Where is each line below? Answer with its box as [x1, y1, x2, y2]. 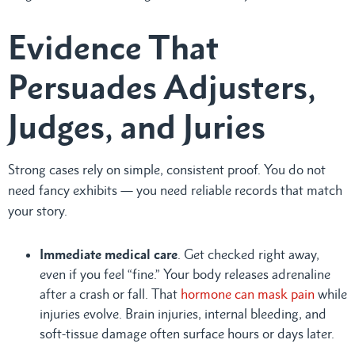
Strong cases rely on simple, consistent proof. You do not [8, 161, 326, 177]
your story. [8, 202, 67, 219]
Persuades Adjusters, [8, 66, 316, 107]
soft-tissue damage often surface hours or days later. [40, 325, 334, 342]
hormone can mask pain [181, 285, 315, 302]
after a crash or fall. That [40, 285, 181, 302]
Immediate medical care [40, 246, 177, 262]
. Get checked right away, [177, 246, 319, 262]
